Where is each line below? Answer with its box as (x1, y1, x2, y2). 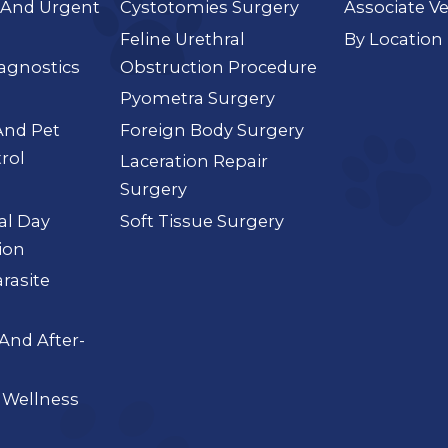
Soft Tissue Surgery (120, 210, 285, 231)
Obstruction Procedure (120, 56, 318, 77)
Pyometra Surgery (120, 88, 276, 109)
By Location (343, 28, 443, 49)
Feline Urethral (120, 28, 246, 49)
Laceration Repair (120, 151, 269, 172)
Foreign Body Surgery (120, 119, 305, 140)
